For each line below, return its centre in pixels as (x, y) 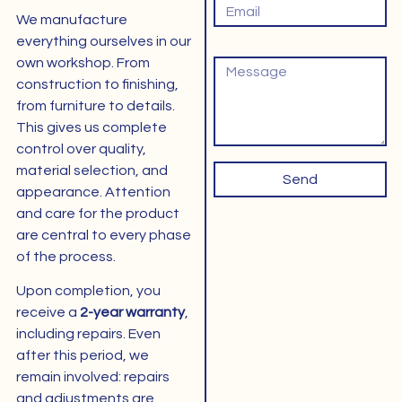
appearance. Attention (93, 192)
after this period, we (82, 356)
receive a (48, 313)
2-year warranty (132, 313)
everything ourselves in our (103, 41)
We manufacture (71, 19)
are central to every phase (103, 235)
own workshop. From (83, 62)
